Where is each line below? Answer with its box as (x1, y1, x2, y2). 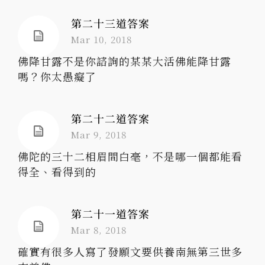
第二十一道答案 (71, 206, 150, 221)
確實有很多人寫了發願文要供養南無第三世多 (18, 244, 243, 259)
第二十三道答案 (71, 15, 150, 31)
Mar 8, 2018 (71, 223, 127, 236)
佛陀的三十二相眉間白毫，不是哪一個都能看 (18, 148, 243, 164)
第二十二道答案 (71, 111, 150, 126)
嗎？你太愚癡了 (18, 69, 96, 84)
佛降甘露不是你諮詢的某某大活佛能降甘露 (18, 53, 231, 69)
